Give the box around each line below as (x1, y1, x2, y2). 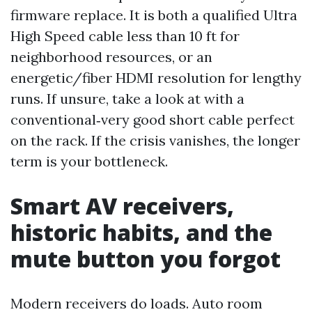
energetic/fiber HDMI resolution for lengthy (10, 69, 302, 86)
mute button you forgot (10, 244, 281, 274)
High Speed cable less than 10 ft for (10, 27, 240, 45)
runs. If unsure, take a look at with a (10, 90, 244, 107)
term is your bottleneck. (10, 153, 168, 170)
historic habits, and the (10, 217, 272, 247)
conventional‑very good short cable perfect (10, 111, 295, 128)
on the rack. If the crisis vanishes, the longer (10, 132, 300, 149)
